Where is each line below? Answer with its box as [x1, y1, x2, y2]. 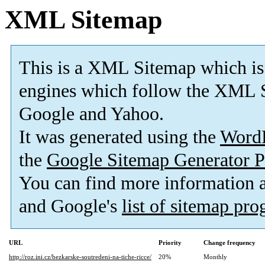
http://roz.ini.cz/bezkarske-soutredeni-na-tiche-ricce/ [9, 253, 151, 261]
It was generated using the [19, 127, 220, 148]
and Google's [19, 196, 122, 217]
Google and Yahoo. [19, 104, 164, 125]
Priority [159, 239, 182, 247]
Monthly [203, 253, 227, 261]
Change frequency [203, 239, 256, 247]
